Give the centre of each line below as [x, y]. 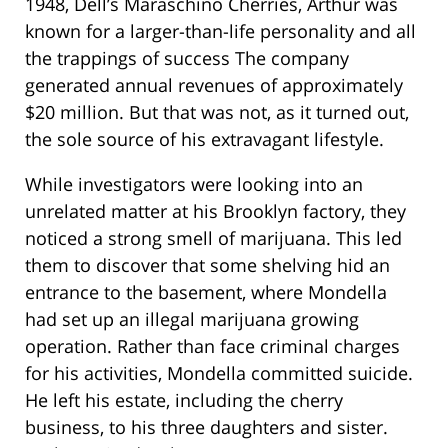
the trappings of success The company [187, 58]
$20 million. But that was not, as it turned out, [217, 112]
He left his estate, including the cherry [184, 400]
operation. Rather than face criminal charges [212, 346]
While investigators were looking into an [194, 184]
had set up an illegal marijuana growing [192, 319]
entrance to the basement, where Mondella [206, 292]
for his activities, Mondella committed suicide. [219, 373]
